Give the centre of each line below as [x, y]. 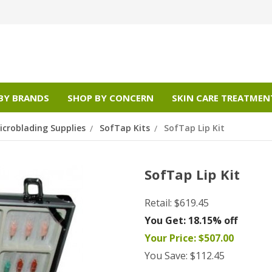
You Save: [166, 256]
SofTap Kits [125, 128]
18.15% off [212, 221]
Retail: [159, 203]
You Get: [165, 221]
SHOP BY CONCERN [110, 97]
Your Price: [170, 238]
